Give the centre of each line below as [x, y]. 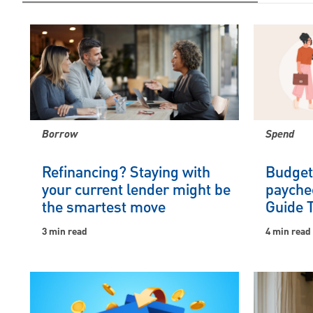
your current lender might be [136, 191]
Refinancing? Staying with [126, 173]
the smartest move [104, 208]
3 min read [65, 232]
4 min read [288, 232]
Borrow [60, 136]
